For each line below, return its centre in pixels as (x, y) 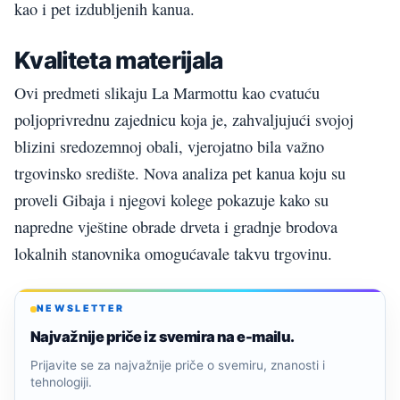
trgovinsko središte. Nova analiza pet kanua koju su (180, 174)
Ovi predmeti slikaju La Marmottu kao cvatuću (167, 93)
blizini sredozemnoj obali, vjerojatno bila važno (169, 147)
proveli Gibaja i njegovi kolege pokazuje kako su (171, 200)
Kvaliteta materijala (119, 59)
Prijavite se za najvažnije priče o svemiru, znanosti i (178, 366)
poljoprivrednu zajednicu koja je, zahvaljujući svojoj (184, 120)
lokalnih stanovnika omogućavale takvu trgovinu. (173, 254)
